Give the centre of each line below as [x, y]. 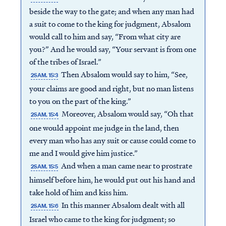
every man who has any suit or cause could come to [112, 140]
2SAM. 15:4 [44, 115]
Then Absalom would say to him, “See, [124, 74]
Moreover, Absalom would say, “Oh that [127, 114]
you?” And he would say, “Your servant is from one [112, 49]
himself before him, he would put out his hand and [112, 180]
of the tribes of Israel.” [65, 62]
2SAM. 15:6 [44, 206]
